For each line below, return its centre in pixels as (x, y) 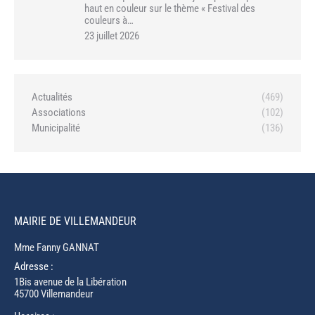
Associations (59, 113)
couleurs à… (109, 21)
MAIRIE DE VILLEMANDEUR (75, 221)
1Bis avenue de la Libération (70, 282)
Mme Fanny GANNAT (57, 248)
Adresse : (34, 267)
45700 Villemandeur (54, 294)
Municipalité (56, 128)
